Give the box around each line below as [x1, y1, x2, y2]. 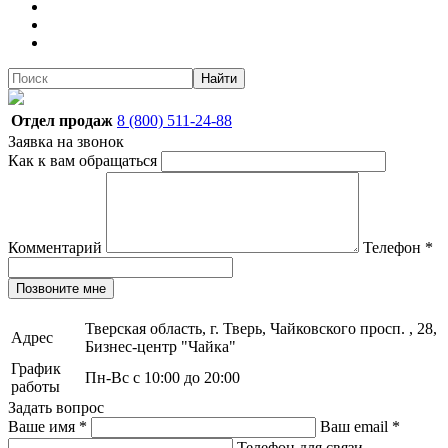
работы [11, 378, 60, 395]
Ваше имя [8, 418, 79, 435]
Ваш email [316, 418, 392, 435]
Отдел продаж [11, 112, 113, 129]
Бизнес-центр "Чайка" [85, 338, 236, 355]
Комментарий [8, 239, 106, 256]
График [11, 360, 61, 377]
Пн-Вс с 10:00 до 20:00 [85, 369, 240, 386]
